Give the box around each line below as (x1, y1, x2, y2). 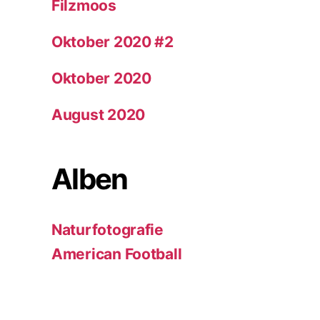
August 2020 (51, 106, 146, 124)
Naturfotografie (51, 221, 164, 239)
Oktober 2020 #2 (51, 33, 174, 51)
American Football (51, 245, 182, 264)
